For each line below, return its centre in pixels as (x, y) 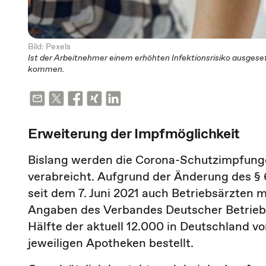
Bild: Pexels (49, 46)
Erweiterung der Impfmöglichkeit (134, 133)
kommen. (46, 69)
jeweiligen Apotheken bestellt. (111, 243)
